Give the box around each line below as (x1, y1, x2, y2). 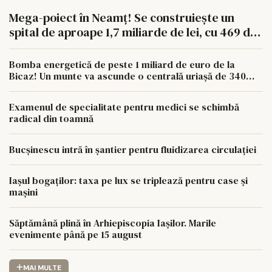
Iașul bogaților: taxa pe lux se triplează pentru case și (9, 173, 248, 187)
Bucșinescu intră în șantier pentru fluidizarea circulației (9, 142, 256, 156)
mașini (9, 185, 38, 199)
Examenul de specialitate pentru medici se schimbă (9, 100, 239, 114)
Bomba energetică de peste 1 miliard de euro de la (9, 57, 235, 71)
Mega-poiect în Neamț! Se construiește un (9, 8, 234, 26)
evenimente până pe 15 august (9, 227, 142, 241)
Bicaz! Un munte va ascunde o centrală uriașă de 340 (9, 69, 246, 83)
